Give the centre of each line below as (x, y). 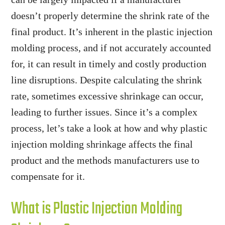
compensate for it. (48, 176)
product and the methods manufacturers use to (105, 160)
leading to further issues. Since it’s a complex (104, 112)
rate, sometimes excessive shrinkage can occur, (107, 96)
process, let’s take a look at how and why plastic (109, 128)
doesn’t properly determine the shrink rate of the (110, 16)
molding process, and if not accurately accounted (111, 48)
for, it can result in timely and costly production (109, 64)
